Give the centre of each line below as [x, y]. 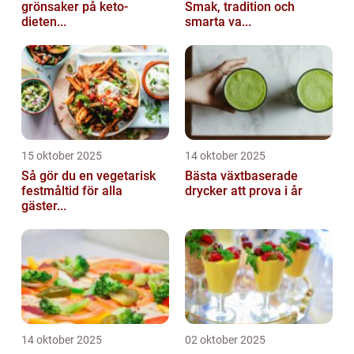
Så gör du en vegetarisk [88, 175]
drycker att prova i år [244, 190]
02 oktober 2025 [225, 339]
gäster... [44, 205]
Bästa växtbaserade [241, 175]
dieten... [44, 21]
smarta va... [218, 21]
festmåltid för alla [72, 190]
